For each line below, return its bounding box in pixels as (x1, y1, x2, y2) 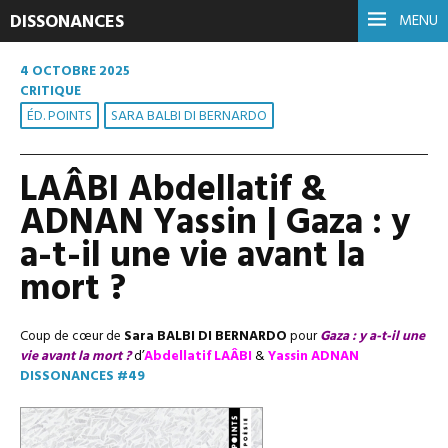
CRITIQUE (20, 81, 81, 102)
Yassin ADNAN (268, 346, 359, 367)
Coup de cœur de (20, 326, 124, 347)
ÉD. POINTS (27, 105, 92, 128)
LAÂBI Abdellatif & (20, 162, 327, 220)
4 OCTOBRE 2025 (20, 61, 130, 82)
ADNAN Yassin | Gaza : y (20, 195, 410, 253)
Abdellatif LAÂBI (144, 346, 252, 367)
